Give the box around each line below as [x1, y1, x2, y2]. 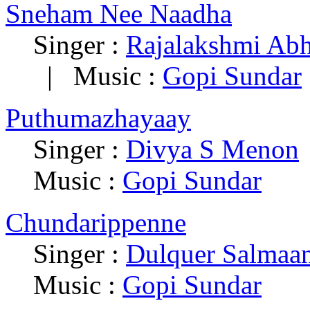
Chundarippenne [6, 208, 186, 238]
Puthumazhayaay [6, 103, 191, 134]
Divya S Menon [126, 134, 299, 165]
